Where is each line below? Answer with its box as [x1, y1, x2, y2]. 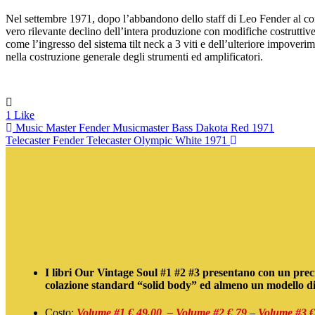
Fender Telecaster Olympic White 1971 [53, 134, 227, 146]
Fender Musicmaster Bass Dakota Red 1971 [79, 121, 274, 134]
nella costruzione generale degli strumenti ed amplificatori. [6, 50, 263, 63]
